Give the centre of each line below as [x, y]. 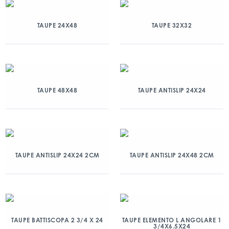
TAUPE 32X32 [172, 25]
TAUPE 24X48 [57, 25]
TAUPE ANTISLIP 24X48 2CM [172, 155]
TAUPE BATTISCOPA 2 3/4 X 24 [57, 220]
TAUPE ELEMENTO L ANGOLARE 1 [172, 220]
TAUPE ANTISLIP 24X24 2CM [57, 155]
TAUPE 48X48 [57, 90]
